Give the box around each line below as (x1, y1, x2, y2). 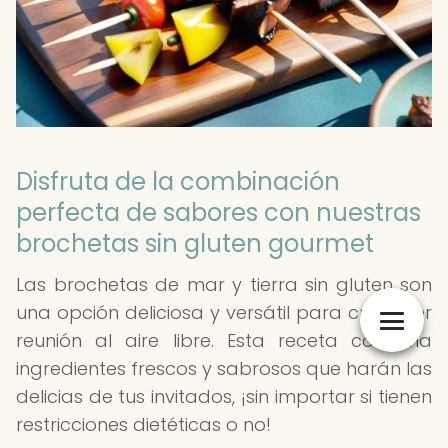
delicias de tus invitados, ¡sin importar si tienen (16, 384, 432, 409)
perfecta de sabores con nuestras (16, 196, 421, 229)
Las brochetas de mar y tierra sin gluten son (16, 272, 432, 297)
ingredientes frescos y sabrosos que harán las (16, 356, 432, 381)
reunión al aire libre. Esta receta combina (16, 328, 432, 353)
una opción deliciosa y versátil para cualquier (16, 300, 432, 325)
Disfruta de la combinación (16, 165, 340, 198)
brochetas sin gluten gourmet (16, 227, 374, 260)
